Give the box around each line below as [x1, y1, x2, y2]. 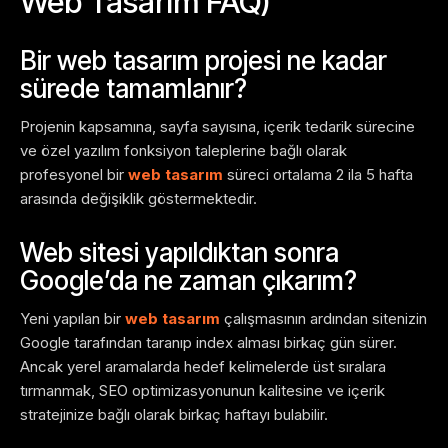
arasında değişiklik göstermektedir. [20, 189, 257, 209]
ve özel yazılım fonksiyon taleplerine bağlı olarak [20, 141, 347, 161]
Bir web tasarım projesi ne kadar [20, 45, 387, 77]
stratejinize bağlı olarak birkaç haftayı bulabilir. [20, 405, 328, 425]
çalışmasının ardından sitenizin [220, 309, 427, 329]
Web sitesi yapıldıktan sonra [20, 237, 339, 269]
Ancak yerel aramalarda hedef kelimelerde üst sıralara [20, 357, 386, 377]
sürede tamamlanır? [20, 73, 247, 105]
